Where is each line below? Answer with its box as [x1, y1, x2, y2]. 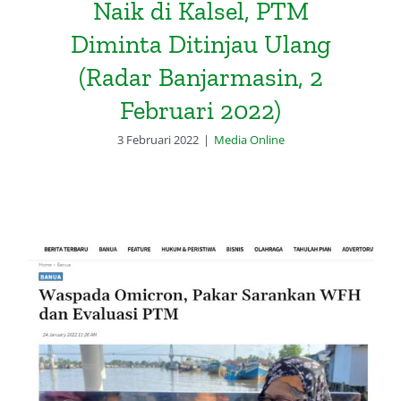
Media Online [213, 131, 285, 148]
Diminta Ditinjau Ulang [70, 28, 331, 59]
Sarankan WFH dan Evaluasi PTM [55, 361, 345, 386]
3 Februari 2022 [116, 131, 199, 148]
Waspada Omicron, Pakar [92, 335, 308, 360]
